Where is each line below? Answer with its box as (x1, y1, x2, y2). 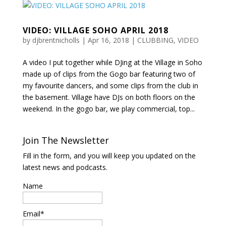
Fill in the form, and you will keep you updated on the (22, 151, 196, 160)
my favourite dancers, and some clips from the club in (22, 81, 198, 90)
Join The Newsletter (22, 134, 109, 146)
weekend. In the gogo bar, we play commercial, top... (22, 104, 195, 114)
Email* (22, 209, 44, 219)
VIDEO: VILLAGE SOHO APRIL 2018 (22, 25, 168, 36)
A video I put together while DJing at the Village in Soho (22, 58, 202, 67)
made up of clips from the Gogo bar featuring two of (22, 69, 195, 79)
